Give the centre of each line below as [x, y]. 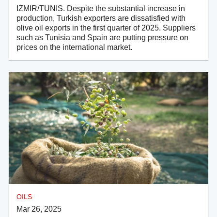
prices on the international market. [74, 47]
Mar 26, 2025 [39, 209]
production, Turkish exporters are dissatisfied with [101, 18]
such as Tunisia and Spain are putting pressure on [102, 37]
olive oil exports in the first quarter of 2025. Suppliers [106, 28]
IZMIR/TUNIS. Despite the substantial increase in [101, 8]
